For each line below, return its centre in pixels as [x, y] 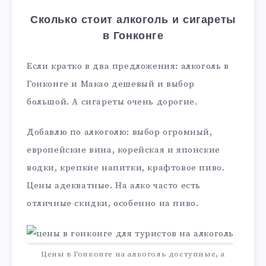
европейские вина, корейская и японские [123, 150]
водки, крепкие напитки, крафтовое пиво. [126, 167]
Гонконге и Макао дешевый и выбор [111, 84]
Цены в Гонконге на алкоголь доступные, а [133, 254]
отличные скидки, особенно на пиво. [113, 203]
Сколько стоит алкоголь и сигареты [133, 20]
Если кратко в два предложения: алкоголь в [128, 66]
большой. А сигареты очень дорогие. [112, 102]
